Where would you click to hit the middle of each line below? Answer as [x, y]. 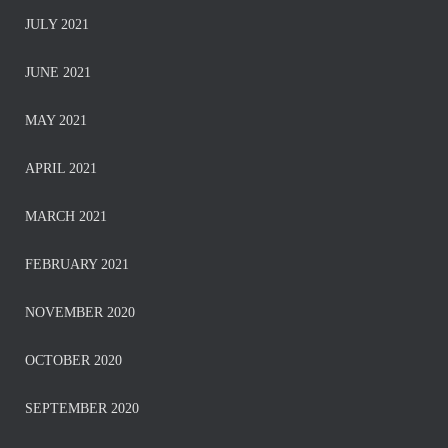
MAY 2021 [56, 120]
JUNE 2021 [58, 72]
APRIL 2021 [61, 168]
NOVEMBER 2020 [80, 312]
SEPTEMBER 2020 [82, 408]
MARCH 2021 [66, 216]
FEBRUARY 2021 [77, 264]
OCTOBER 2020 [73, 360]
